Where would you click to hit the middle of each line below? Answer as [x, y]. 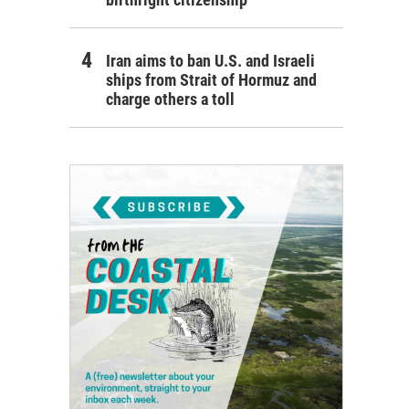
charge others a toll [170, 99]
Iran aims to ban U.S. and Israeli [210, 60]
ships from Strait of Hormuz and [211, 79]
